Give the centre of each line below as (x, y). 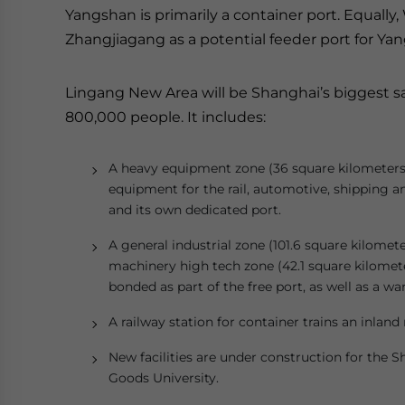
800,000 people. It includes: (165, 117)
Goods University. (164, 378)
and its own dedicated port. (195, 210)
